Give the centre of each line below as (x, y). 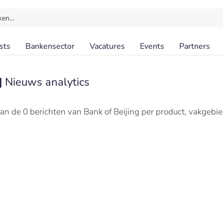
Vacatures (107, 46)
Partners (195, 46)
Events (152, 46)
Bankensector (50, 46)
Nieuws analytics (47, 82)
